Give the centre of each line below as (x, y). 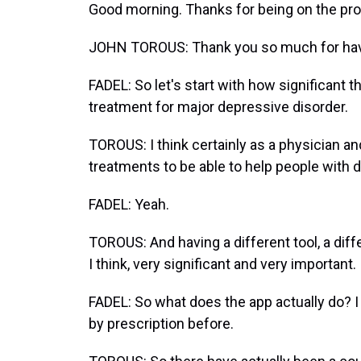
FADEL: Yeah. (129, 204)
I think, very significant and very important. (222, 264)
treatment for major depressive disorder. (218, 107)
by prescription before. (161, 324)
